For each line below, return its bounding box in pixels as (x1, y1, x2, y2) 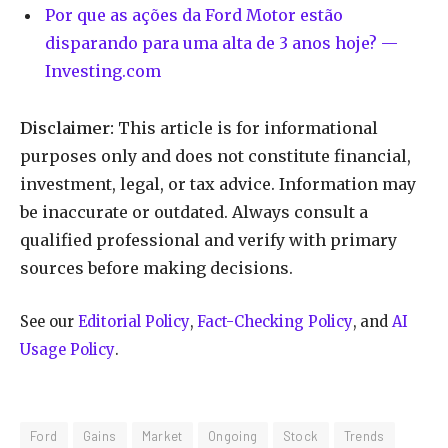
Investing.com (45, 61, 161, 82)
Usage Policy (20, 339, 115, 359)
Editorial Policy (78, 311, 190, 331)
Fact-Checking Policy (197, 311, 353, 331)
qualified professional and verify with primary (20, 230, 397, 251)
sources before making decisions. (20, 258, 293, 279)
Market (141, 428, 183, 445)
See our (20, 311, 78, 331)
